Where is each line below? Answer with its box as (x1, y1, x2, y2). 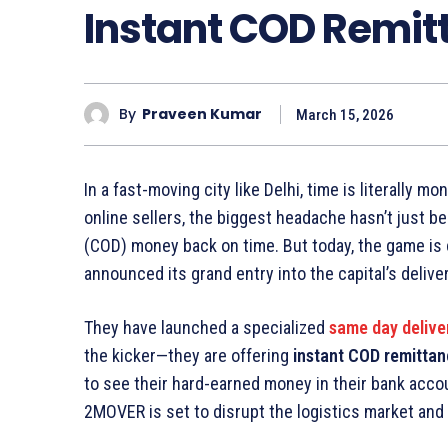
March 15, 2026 (296, 105, 394, 124)
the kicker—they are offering (84, 344, 293, 366)
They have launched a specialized (84, 316, 329, 338)
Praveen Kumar (142, 104, 262, 125)
